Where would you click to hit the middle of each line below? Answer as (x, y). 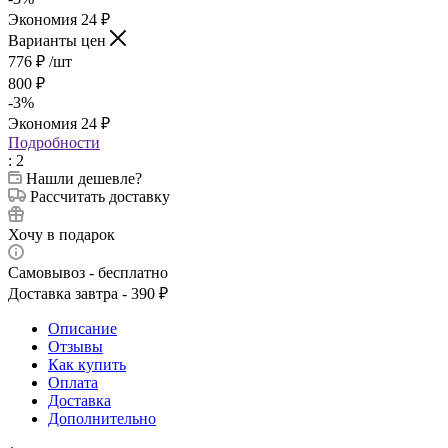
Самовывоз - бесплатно (88, 272)
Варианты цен (59, 40)
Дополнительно (102, 418)
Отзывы (75, 346)
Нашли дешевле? (84, 178)
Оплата (73, 382)
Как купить (87, 364)
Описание (82, 328)
